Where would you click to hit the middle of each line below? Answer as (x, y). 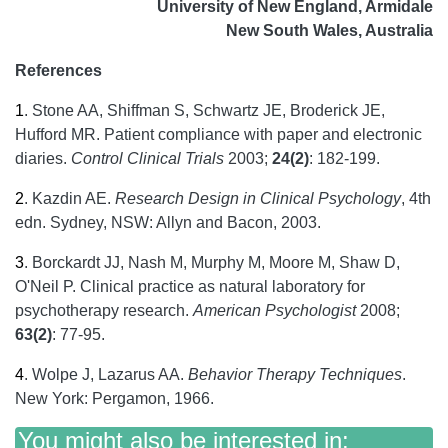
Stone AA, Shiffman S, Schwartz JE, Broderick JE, (208, 111)
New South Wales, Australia (329, 31)
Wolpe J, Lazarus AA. (110, 375)
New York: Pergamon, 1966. (114, 399)
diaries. (43, 159)
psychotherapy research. (104, 311)
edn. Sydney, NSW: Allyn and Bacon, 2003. (168, 223)
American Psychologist (276, 311)
